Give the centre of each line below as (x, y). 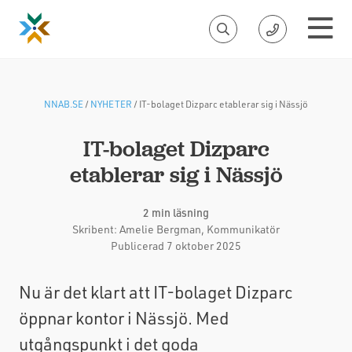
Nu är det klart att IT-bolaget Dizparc (156, 292)
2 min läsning (176, 213)
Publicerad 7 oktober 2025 (176, 246)
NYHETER (111, 104)
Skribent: (96, 229)
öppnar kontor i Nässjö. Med (124, 318)
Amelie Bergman (160, 229)
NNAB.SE (64, 104)
